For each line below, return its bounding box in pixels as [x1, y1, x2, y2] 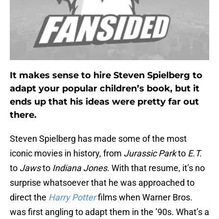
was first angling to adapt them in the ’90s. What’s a [10, 207, 209, 218]
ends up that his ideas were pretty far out [10, 96, 199, 108]
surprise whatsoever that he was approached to [10, 177, 195, 188]
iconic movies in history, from [10, 148, 124, 159]
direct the [10, 192, 48, 203]
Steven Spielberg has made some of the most [10, 133, 187, 144]
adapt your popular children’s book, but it [10, 83, 199, 94]
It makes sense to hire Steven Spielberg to [10, 70, 202, 81]
